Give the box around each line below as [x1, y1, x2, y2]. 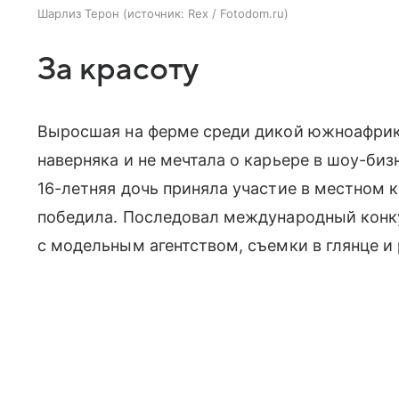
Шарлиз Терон [37, 5, 119, 20]
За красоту [37, 51, 199, 86]
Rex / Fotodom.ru [188, 5, 284, 20]
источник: [127, 5, 184, 20]
